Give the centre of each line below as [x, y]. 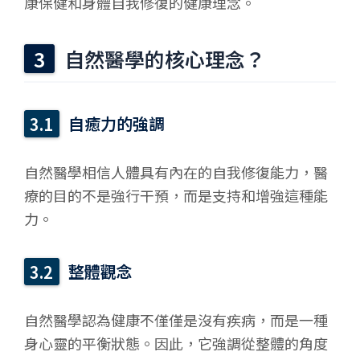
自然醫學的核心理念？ [165, 58]
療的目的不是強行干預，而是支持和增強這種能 [176, 196]
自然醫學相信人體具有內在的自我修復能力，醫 [176, 172]
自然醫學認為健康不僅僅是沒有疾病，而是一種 [176, 320]
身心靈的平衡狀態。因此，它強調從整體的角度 [176, 344]
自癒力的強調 [117, 124]
